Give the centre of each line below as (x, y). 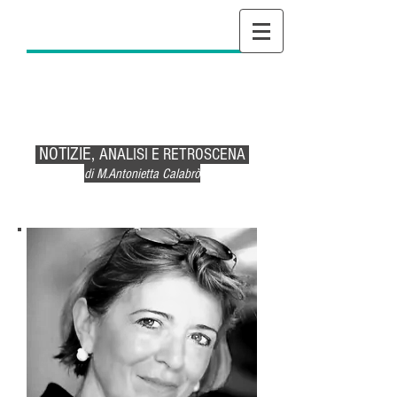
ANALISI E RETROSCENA (172, 155)
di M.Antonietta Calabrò (142, 174)
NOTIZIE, (69, 154)
